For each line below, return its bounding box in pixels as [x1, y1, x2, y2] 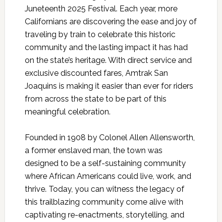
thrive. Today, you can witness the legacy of [24, 184, 184, 194]
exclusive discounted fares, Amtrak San [24, 68, 168, 78]
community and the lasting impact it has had [24, 43, 188, 53]
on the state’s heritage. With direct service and [24, 55, 192, 65]
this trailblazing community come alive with [24, 197, 183, 207]
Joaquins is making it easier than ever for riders [24, 81, 193, 91]
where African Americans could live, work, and [24, 171, 191, 181]
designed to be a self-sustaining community [24, 159, 186, 168]
